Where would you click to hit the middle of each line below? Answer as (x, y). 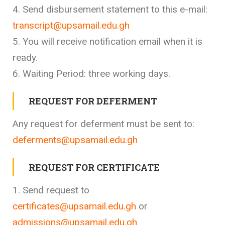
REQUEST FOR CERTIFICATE (94, 167)
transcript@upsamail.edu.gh (71, 25)
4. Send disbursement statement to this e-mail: (110, 9)
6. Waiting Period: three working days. (91, 73)
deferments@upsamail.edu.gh (75, 140)
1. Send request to (51, 190)
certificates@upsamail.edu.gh (74, 206)
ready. (25, 57)
